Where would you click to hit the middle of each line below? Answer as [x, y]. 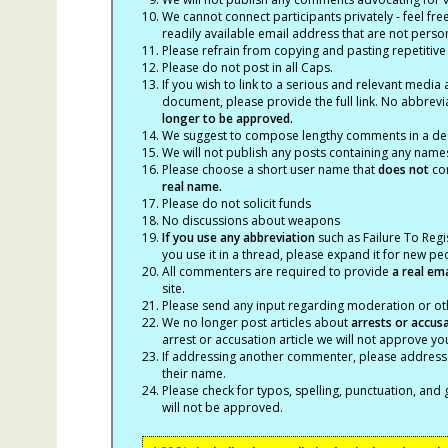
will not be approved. [223, 407]
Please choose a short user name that [269, 169]
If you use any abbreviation [238, 237]
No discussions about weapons [250, 220]
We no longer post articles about [256, 322]
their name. [195, 373]
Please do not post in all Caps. [247, 67]
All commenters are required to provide [276, 271]
